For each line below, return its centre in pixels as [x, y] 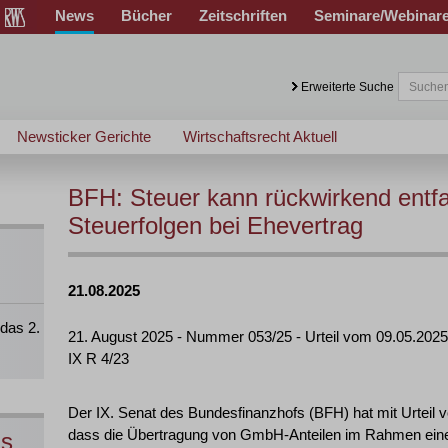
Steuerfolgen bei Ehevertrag [215, 225]
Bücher [146, 15]
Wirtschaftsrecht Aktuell [260, 136]
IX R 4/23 [98, 358]
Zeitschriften [243, 15]
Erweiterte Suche [347, 87]
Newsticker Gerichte [84, 136]
